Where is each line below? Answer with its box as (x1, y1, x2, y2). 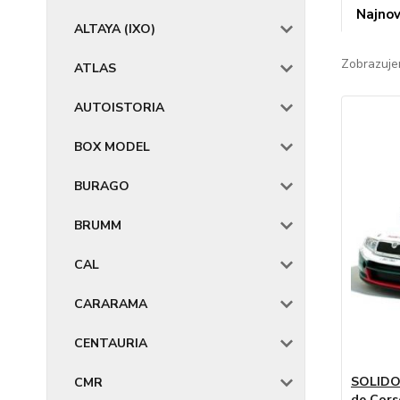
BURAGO (74, 178, 129, 195)
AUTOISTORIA (74, 99, 164, 116)
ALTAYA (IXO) (74, 21, 155, 37)
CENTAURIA (74, 335, 147, 352)
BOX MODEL (74, 138, 150, 155)
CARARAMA (74, 296, 147, 312)
